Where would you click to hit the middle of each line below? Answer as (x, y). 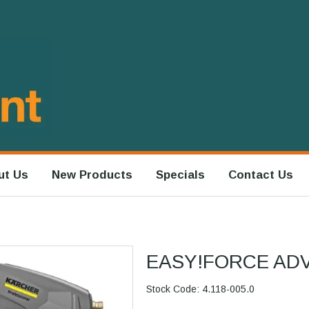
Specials (180, 175)
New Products (92, 175)
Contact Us (260, 175)
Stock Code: (173, 289)
